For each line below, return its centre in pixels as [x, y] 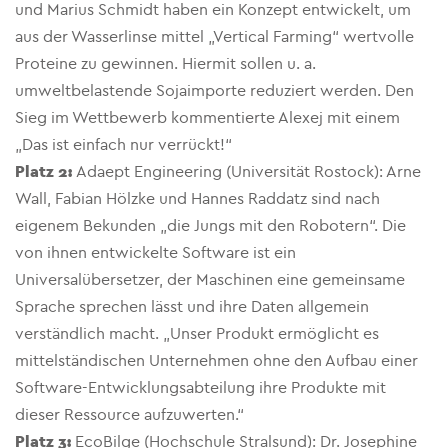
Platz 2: [45, 171]
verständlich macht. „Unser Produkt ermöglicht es [197, 333]
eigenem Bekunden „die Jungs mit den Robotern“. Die [210, 225]
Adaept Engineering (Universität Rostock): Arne [248, 171]
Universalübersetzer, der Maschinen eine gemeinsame [210, 279]
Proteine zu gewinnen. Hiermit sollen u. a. [165, 63]
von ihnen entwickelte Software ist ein [155, 252]
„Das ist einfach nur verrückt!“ [123, 144]
